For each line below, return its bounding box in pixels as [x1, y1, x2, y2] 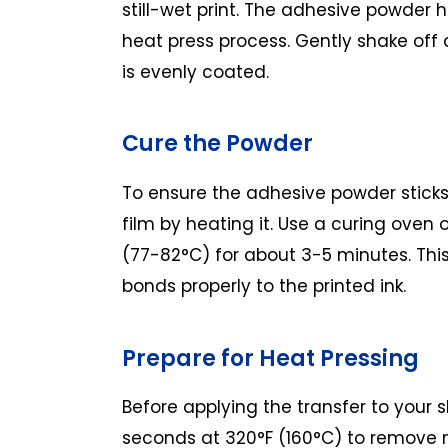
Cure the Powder [122, 128, 313, 160]
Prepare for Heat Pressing [122, 342, 419, 374]
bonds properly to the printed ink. [122, 274, 406, 299]
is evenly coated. [122, 59, 269, 84]
